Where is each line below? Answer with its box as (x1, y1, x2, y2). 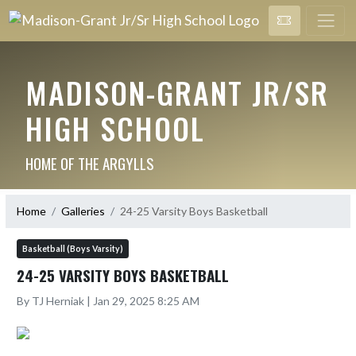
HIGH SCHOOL (25, 105, 205, 150)
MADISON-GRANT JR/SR (25, 69, 329, 114)
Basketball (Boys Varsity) (22, 243, 123, 253)
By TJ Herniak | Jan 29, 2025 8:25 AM (17, 293, 199, 308)
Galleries (61, 204, 105, 218)
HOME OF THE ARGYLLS (25, 151, 154, 174)
